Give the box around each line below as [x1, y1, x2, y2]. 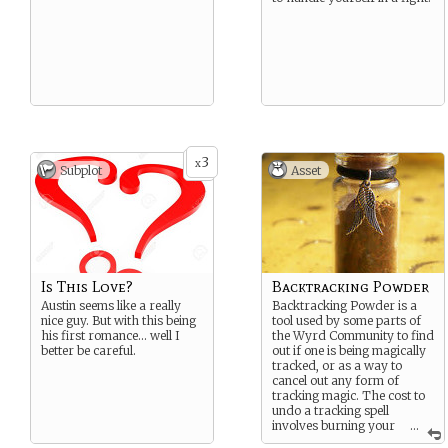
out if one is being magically [272, 343, 426, 358]
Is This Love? [41, 277, 133, 296]
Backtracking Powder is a [272, 298, 417, 313]
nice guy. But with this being [41, 313, 196, 328]
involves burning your [272, 418, 395, 433]
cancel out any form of [272, 373, 399, 388]
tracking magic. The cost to [272, 388, 425, 403]
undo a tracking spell [272, 403, 389, 418]
